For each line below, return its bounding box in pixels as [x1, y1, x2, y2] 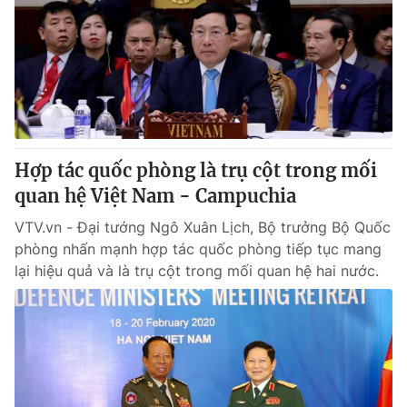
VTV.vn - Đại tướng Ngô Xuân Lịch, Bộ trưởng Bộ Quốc [15, 218, 391, 236]
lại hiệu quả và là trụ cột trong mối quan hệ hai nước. [15, 262, 379, 280]
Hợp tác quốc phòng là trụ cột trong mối [15, 159, 377, 182]
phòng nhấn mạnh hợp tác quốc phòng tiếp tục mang [15, 240, 382, 258]
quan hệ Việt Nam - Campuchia [15, 184, 296, 207]
